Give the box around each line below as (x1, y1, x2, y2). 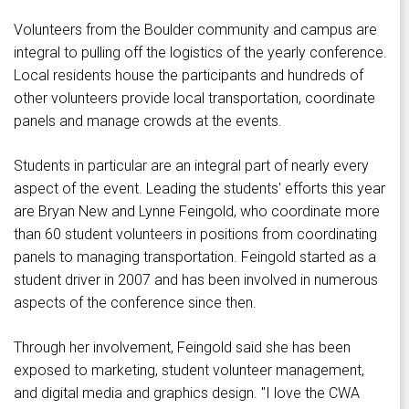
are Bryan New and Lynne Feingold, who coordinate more (14, 203, 380, 221)
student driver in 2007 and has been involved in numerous (14, 271, 378, 289)
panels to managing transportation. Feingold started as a (14, 248, 376, 267)
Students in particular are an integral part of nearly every (14, 157, 369, 175)
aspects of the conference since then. (14, 294, 257, 312)
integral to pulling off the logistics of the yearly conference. (14, 44, 387, 62)
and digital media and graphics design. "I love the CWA (14, 384, 360, 403)
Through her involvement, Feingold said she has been (14, 339, 351, 357)
